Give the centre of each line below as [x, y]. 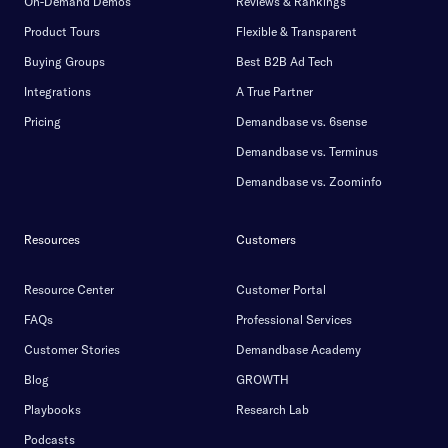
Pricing [42, 122]
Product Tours [62, 32]
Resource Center [69, 290]
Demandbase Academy [298, 350]
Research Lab [272, 410]
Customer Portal [281, 290]
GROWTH [262, 380]
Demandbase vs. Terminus [307, 152]
